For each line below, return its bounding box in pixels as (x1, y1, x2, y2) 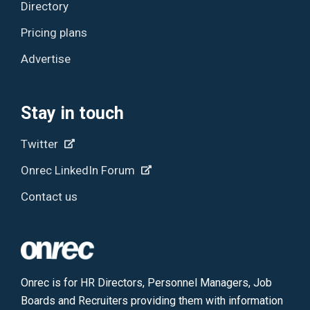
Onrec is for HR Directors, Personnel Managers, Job (21, 275, 273, 289)
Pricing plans (21, 25, 88, 39)
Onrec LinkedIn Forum (21, 163, 138, 177)
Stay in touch (21, 102, 125, 123)
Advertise (21, 51, 71, 66)
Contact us (21, 189, 78, 203)
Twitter (21, 136, 62, 151)
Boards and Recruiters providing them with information (21, 293, 284, 307)
